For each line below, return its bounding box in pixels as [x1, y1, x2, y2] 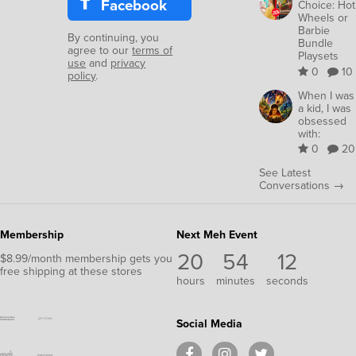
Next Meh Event [176, 226, 257, 243]
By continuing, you [68, 29, 160, 46]
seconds [265, 273, 308, 290]
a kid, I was [298, 99, 351, 117]
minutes [215, 273, 255, 290]
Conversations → [259, 177, 344, 195]
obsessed [298, 112, 346, 130]
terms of [132, 41, 173, 59]
